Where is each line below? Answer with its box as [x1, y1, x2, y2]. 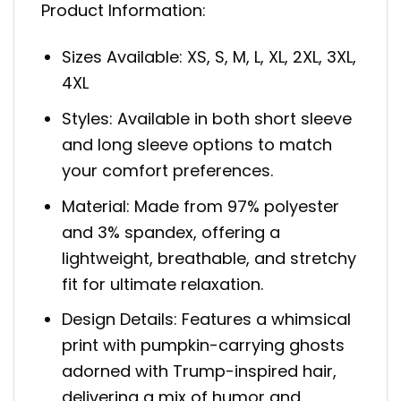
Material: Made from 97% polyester [62, 194, 340, 218]
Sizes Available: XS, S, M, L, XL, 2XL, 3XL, [62, 45, 357, 68]
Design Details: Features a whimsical [62, 308, 352, 331]
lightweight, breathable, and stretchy [62, 246, 357, 269]
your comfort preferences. [62, 158, 274, 182]
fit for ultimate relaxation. [62, 272, 264, 295]
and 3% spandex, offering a [62, 220, 281, 243]
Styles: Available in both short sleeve [62, 107, 353, 130]
